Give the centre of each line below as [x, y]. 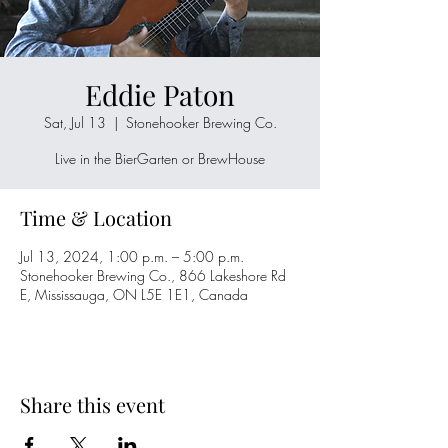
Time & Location [96, 217]
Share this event [92, 404]
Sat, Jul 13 [74, 122]
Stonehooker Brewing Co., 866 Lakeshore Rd [153, 275]
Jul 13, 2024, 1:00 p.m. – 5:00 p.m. [132, 256]
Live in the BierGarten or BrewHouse [160, 158]
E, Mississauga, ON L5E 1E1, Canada [134, 294]
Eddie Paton [160, 94]
